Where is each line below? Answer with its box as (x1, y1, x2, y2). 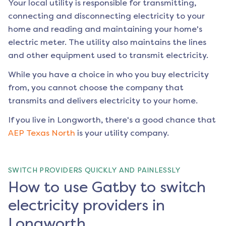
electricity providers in (8, 196, 165, 215)
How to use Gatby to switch (8, 178, 206, 197)
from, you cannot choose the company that (8, 83, 184, 93)
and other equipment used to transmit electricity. (8, 50, 208, 61)
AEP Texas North (8, 128, 75, 138)
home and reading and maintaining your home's (8, 24, 202, 34)
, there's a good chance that (101, 115, 216, 125)
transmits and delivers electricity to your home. (8, 96, 198, 106)
